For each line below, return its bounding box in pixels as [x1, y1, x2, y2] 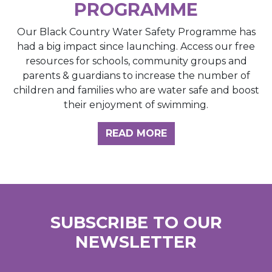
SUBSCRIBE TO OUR [50, 212, 222, 233]
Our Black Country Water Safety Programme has [16, 26, 256, 38]
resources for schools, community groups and [25, 55, 247, 67]
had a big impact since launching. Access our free [17, 41, 255, 53]
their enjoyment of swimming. [64, 99, 208, 111]
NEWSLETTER [75, 232, 197, 253]
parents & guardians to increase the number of [22, 70, 250, 82]
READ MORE [105, 127, 167, 140]
